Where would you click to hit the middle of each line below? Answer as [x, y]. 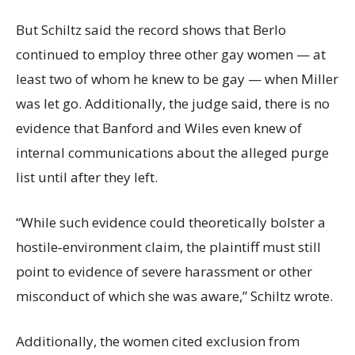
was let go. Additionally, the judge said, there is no [173, 103]
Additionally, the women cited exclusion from [158, 341]
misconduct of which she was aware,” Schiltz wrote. [174, 296]
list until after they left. [87, 177]
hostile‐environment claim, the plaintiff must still [168, 247]
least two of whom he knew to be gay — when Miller [177, 79]
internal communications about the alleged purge [172, 153]
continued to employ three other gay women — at [171, 54]
